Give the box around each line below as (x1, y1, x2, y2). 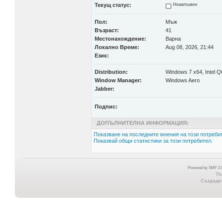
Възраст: (94, 27, 119, 33)
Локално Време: (94, 44, 139, 50)
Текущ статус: (94, 2, 131, 8)
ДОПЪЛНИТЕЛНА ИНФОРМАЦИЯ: (96, 120, 189, 126)
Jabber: (94, 86, 114, 92)
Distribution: (94, 69, 128, 75)
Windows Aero (165, 77, 200, 83)
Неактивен (171, 2, 197, 7)
